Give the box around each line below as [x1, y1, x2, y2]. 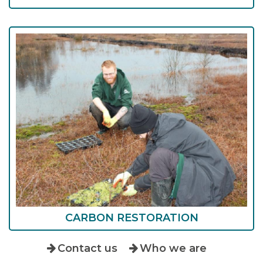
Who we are [140, 242, 207, 255]
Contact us [58, 242, 117, 255]
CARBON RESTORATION [65, 211, 198, 224]
